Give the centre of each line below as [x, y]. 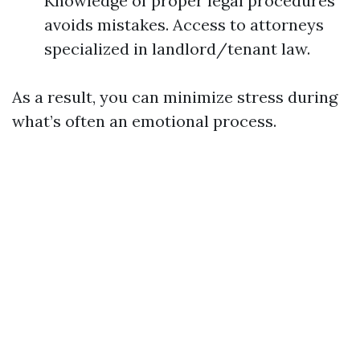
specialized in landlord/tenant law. [177, 49]
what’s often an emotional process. [144, 121]
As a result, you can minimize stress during [175, 97]
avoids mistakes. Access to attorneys [184, 25]
